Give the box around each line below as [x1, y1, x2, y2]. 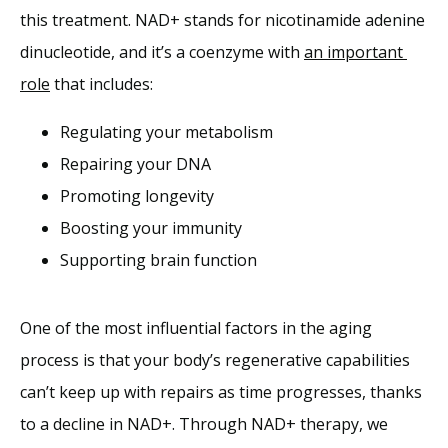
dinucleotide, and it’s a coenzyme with [20, 40, 304, 63]
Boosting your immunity [60, 216, 242, 239]
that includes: [50, 72, 153, 95]
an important [304, 40, 403, 63]
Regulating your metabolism [60, 120, 273, 143]
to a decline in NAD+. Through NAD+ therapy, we [20, 412, 388, 435]
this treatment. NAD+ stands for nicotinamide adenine [20, 8, 425, 31]
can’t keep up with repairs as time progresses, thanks [20, 380, 422, 403]
